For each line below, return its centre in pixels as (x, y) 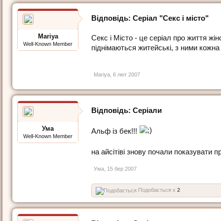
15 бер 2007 (122, 168)
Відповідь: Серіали (127, 110)
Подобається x (157, 190)
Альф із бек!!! (115, 131)
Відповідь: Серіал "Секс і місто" (150, 18)
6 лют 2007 (127, 74)
